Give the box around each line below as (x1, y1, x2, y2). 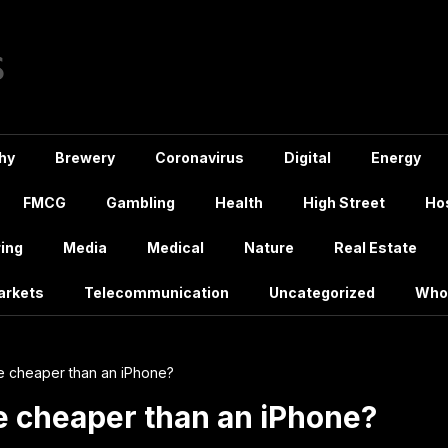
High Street (303, 194, 385, 211)
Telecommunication (84, 284, 229, 301)
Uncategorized (269, 284, 375, 301)
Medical (147, 239, 204, 256)
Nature (244, 239, 294, 256)
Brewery (55, 149, 115, 166)
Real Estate (334, 239, 417, 256)
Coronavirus (155, 149, 244, 166)
